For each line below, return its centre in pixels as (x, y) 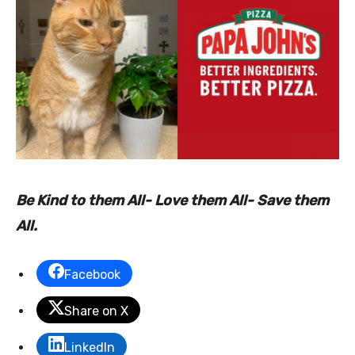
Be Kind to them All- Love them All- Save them (172, 201)
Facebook (92, 275)
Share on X (96, 311)
